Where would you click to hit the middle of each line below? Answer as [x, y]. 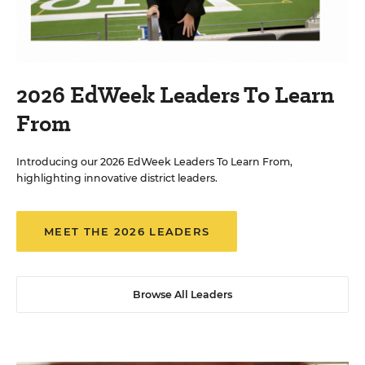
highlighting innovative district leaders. [117, 178]
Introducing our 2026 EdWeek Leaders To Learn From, [154, 161]
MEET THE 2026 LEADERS [127, 231]
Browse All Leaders [182, 294]
